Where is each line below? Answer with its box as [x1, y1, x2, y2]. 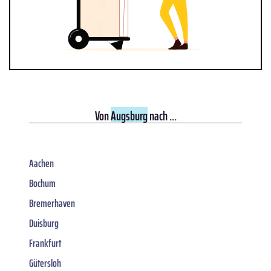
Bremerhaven [29, 195, 75, 212]
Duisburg [29, 215, 59, 232]
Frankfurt [29, 235, 61, 252]
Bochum [29, 175, 56, 192]
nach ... [147, 106, 177, 126]
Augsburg [110, 106, 148, 126]
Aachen [29, 155, 54, 172]
